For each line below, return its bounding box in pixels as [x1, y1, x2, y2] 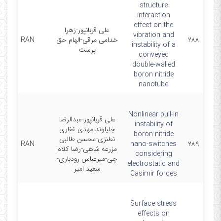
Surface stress [130, 198, 177, 209]
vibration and [133, 30, 174, 40]
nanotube [139, 79, 168, 90]
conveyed [138, 49, 169, 60]
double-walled [132, 59, 175, 70]
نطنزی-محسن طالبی [59, 134, 115, 145]
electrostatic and [127, 158, 180, 169]
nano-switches [130, 139, 177, 149]
